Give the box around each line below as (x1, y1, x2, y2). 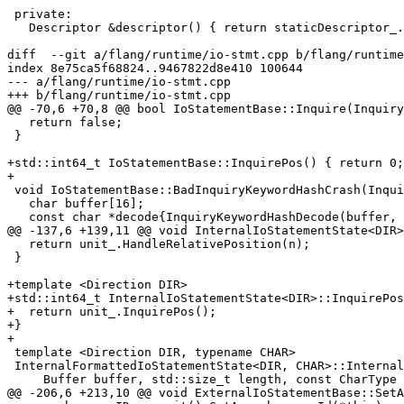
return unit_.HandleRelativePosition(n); (7, 237, 29, 252)
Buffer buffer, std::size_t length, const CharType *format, (7, 372, 43, 387)
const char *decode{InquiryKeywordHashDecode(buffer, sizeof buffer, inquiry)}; (7, 210, 29, 225)
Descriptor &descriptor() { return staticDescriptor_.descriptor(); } (7, 21, 29, 35)
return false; (7, 115, 29, 130)
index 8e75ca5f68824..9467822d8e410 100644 (7, 61, 303, 76)
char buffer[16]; (7, 197, 29, 211)
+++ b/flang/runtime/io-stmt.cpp (7, 88, 231, 103)
